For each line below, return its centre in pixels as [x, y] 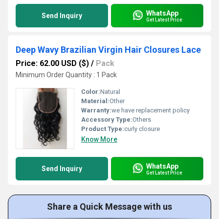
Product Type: [103, 129]
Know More [99, 139]
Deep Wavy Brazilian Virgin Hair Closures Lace [108, 50]
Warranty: [96, 110]
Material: [95, 101]
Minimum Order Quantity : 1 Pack [66, 75]
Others [142, 120]
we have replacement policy [151, 110]
